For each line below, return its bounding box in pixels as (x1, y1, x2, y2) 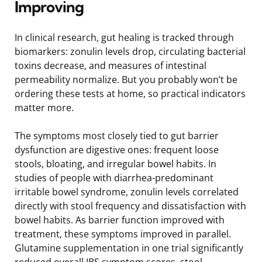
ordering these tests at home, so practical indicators (15, 87, 246, 100)
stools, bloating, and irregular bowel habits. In (15, 157, 216, 170)
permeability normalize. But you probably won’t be (15, 73, 237, 86)
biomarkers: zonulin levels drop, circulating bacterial (15, 44, 246, 58)
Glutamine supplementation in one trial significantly (15, 241, 243, 254)
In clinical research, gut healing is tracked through (15, 30, 234, 44)
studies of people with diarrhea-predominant (15, 171, 213, 184)
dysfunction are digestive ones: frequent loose (15, 143, 219, 156)
